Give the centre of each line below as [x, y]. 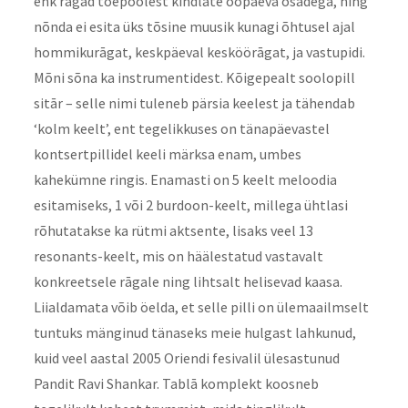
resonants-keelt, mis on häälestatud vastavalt [178, 256]
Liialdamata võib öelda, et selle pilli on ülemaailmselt [201, 307]
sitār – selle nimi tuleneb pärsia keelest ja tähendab [194, 103]
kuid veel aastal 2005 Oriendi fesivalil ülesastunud [186, 358]
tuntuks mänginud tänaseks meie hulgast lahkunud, [194, 333]
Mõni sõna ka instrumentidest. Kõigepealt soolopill [194, 78]
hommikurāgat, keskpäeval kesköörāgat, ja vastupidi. [199, 52]
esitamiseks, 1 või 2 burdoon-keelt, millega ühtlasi [190, 205]
